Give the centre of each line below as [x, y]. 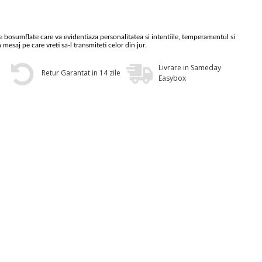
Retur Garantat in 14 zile [81, 73]
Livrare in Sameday [189, 68]
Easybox [172, 78]
